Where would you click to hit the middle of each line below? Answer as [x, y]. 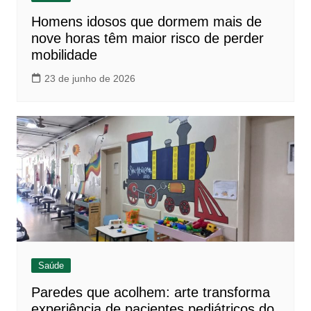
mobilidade [64, 54]
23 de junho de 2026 [90, 78]
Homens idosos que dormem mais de [146, 21]
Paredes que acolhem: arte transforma [150, 292]
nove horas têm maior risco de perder [147, 38]
